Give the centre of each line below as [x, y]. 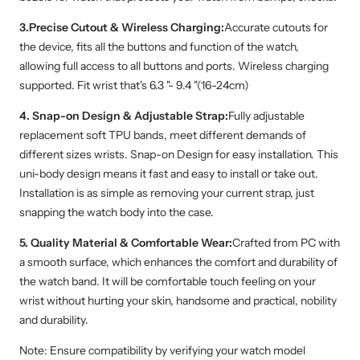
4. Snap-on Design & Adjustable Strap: [124, 115]
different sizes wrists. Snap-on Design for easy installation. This [179, 154]
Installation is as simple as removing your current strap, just [167, 192]
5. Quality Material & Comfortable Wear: [126, 242]
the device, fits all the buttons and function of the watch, [159, 46]
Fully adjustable [266, 115]
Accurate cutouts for [276, 27]
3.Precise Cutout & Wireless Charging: [122, 27]
